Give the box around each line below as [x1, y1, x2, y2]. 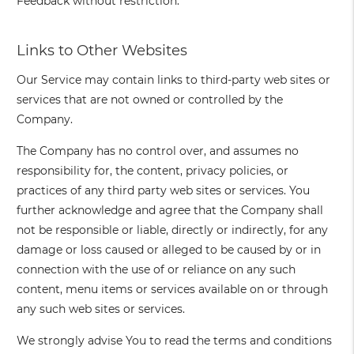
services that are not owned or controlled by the [17, 92, 284, 107]
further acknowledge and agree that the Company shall [17, 203, 324, 218]
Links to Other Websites [17, 41, 188, 60]
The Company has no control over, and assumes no [17, 144, 299, 159]
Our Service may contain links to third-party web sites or [17, 73, 331, 88]
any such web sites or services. [17, 302, 186, 317]
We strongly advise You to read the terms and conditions [17, 333, 333, 348]
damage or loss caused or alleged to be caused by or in [17, 243, 322, 258]
